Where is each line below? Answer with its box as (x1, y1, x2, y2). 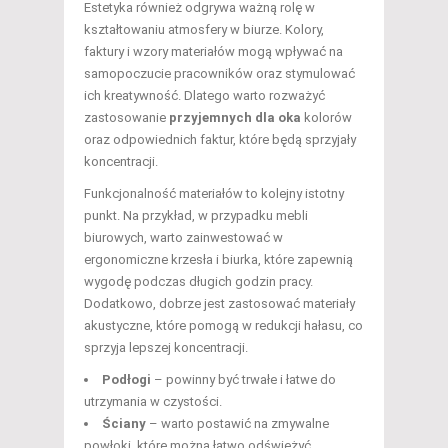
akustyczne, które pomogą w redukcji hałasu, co (84, 318, 363, 334)
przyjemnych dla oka (169, 110, 301, 126)
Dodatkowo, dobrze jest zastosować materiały (84, 296, 355, 312)
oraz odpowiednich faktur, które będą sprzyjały (84, 132, 356, 148)
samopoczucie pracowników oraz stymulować (84, 66, 355, 82)
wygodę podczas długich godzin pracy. (84, 274, 313, 290)
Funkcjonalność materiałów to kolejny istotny (84, 186, 344, 202)
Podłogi (102, 372, 151, 388)
